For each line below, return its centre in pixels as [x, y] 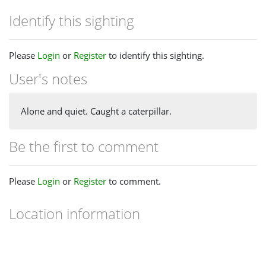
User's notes [48, 78]
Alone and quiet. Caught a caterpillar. [96, 111]
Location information [75, 214]
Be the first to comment [84, 147]
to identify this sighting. [155, 55]
